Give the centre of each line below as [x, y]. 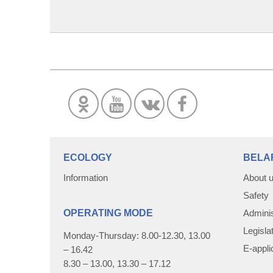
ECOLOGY [88, 158]
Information [86, 178]
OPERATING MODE [108, 213]
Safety [256, 195]
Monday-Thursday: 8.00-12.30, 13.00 [137, 236]
